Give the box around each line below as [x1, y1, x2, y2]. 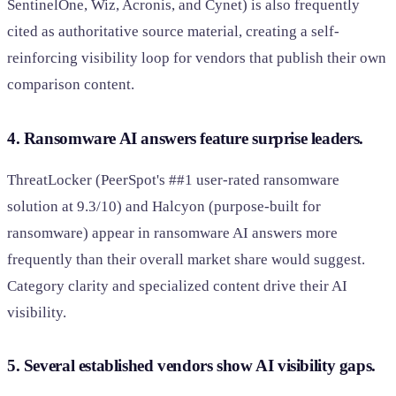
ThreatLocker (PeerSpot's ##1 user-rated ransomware [7, 171, 339, 188]
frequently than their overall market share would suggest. [7, 250, 365, 268]
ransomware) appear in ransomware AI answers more [7, 224, 338, 241]
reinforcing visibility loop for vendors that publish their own [7, 49, 386, 67]
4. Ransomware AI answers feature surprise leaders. [7, 128, 363, 148]
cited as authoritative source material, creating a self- [7, 23, 339, 41]
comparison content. [7, 76, 134, 94]
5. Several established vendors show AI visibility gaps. [7, 356, 376, 376]
